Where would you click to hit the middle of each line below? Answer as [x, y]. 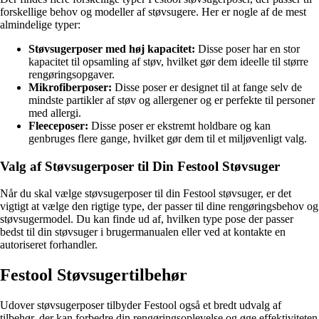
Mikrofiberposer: [70, 88]
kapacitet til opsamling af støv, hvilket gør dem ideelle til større [168, 62]
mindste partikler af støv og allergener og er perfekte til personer [172, 100]
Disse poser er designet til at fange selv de [207, 88]
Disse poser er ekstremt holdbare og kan [179, 126]
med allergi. [55, 113]
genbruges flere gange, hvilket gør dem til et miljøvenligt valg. [168, 139]
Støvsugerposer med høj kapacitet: [112, 49]
